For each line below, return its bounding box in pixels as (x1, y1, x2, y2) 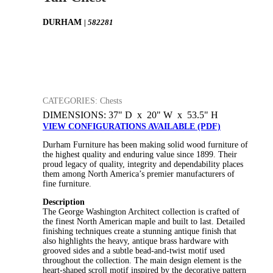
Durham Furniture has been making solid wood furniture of (43, 140, 248, 149)
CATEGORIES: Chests (43, 96, 122, 105)
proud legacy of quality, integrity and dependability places (43, 159, 243, 169)
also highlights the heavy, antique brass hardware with (43, 236, 229, 246)
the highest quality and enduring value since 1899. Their (43, 149, 237, 159)
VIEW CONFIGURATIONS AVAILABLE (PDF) (43, 121, 221, 131)
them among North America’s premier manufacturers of (43, 169, 235, 179)
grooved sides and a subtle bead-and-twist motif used (43, 246, 225, 255)
